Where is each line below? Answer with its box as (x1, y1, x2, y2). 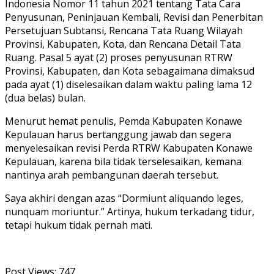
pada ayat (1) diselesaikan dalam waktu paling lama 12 (5, 78, 252, 92)
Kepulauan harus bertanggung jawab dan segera (5, 128, 231, 142)
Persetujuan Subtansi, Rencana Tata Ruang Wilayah (5, 24, 243, 38)
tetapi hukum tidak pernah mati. (5, 218, 152, 232)
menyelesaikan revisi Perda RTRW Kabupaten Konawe (5, 141, 253, 155)
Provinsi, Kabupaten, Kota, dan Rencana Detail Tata (5, 37, 241, 51)
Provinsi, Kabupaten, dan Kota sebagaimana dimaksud (5, 64, 254, 78)
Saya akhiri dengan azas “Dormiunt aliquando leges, (5, 191, 243, 206)
